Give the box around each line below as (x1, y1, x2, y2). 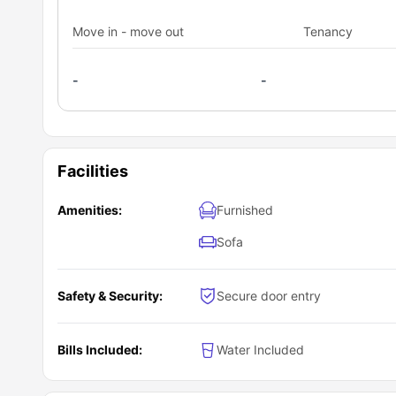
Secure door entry (217, 288, 321, 303)
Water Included (217, 342, 304, 357)
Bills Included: (57, 342, 142, 357)
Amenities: (57, 202, 122, 217)
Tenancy (303, 24, 354, 39)
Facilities (57, 162, 128, 180)
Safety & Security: (57, 288, 163, 303)
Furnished (217, 202, 273, 217)
